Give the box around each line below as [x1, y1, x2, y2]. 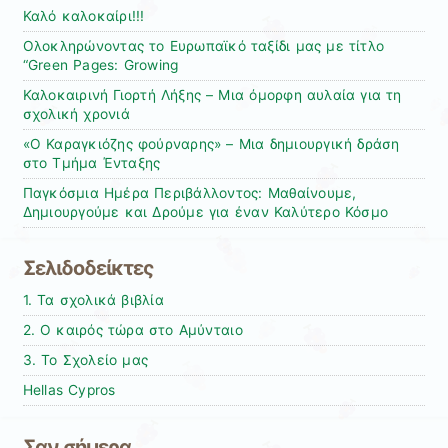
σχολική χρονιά [22, 105, 130, 122]
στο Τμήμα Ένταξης [22, 154, 161, 171]
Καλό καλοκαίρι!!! [22, 7, 145, 24]
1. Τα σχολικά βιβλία [22, 292, 164, 309]
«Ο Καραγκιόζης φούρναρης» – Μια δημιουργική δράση [22, 135, 400, 152]
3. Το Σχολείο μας [22, 352, 149, 369]
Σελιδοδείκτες [22, 256, 154, 281]
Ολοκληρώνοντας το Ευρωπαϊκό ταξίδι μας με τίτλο [22, 37, 385, 54]
